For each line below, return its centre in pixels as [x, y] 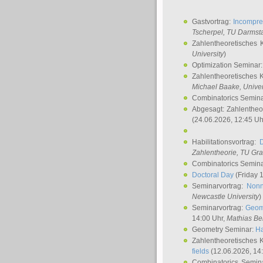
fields [200, 251]
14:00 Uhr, [209, 218]
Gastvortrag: [213, 22]
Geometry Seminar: [224, 230]
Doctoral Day [213, 175]
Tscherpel [208, 32]
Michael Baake [216, 87]
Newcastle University [225, 197]
